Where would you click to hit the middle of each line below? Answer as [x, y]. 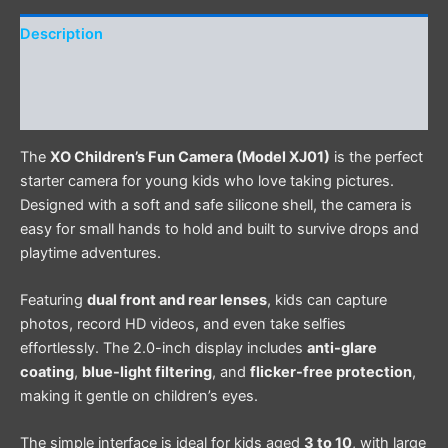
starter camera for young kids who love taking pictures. [207, 180]
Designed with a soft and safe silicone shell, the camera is [216, 204]
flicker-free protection [331, 371]
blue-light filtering [147, 371]
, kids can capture [327, 299]
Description [61, 33]
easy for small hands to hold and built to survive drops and [219, 228]
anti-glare [342, 347]
